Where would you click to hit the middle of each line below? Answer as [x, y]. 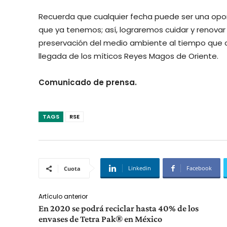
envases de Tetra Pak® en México [100, 219]
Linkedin [140, 168]
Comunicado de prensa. [88, 83]
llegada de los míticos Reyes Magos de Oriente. [128, 56]
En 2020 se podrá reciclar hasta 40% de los [119, 209]
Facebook [199, 168]
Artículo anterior [63, 197]
